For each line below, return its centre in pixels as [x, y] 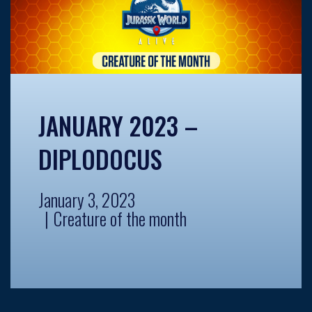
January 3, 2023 [87, 199]
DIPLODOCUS [100, 158]
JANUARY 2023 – [118, 125]
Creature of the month [120, 218]
